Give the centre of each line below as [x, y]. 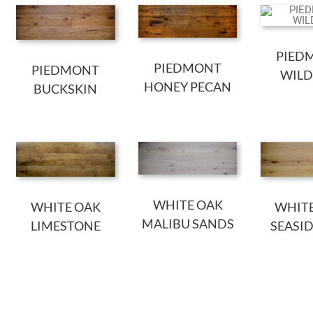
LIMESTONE [65, 225]
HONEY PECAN [188, 86]
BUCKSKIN [66, 88]
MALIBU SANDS [188, 224]
